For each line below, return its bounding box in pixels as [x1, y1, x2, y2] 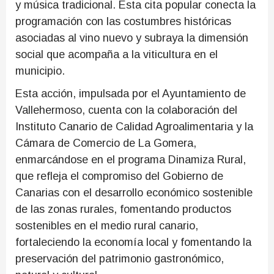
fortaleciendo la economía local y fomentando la [15, 236, 251, 248]
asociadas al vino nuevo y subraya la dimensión [15, 32, 248, 44]
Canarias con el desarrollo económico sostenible [15, 187, 253, 199]
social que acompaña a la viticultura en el [15, 48, 218, 61]
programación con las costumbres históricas [15, 15, 231, 28]
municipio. [15, 65, 65, 77]
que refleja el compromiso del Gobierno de [15, 170, 223, 182]
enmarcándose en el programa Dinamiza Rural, [15, 154, 246, 166]
